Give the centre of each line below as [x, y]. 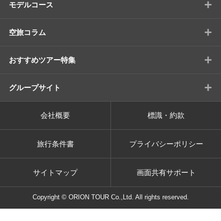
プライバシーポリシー [166, 144]
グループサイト [35, 87]
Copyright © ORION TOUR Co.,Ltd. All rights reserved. [110, 198]
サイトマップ [55, 173]
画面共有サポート [166, 173]
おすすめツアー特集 [42, 60]
